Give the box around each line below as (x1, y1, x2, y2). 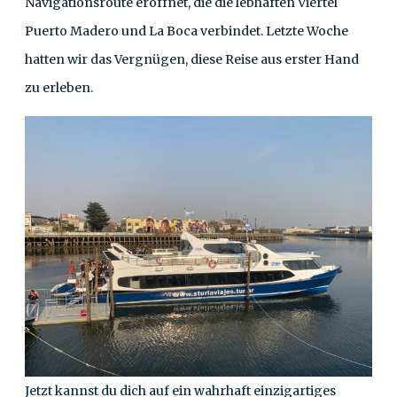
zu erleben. (25, 80, 93, 96)
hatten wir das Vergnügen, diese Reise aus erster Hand (25, 51, 359, 67)
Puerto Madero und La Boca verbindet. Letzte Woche (25, 23, 348, 39)
